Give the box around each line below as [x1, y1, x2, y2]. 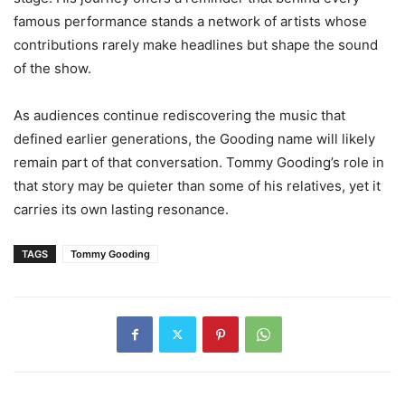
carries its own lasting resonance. [14, 200, 229, 218]
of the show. [14, 59, 91, 77]
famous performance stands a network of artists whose [14, 12, 367, 30]
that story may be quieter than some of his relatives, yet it [14, 176, 381, 194]
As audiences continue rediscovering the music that [14, 106, 345, 124]
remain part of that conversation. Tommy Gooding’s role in [14, 153, 384, 171]
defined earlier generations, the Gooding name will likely [14, 129, 375, 147]
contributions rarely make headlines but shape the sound [14, 35, 378, 53]
